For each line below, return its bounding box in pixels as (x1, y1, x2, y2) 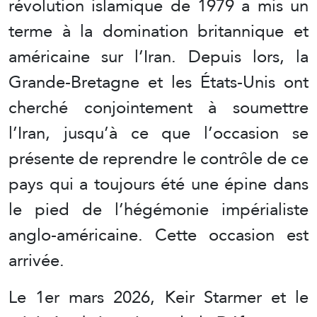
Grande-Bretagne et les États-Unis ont (8, 66, 309, 98)
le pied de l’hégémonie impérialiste (8, 193, 309, 226)
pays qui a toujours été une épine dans (8, 168, 309, 200)
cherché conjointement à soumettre (8, 91, 309, 124)
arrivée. (8, 244, 64, 277)
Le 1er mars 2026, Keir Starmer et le (8, 281, 309, 313)
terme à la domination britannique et (8, 15, 309, 47)
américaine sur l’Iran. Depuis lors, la (8, 40, 309, 73)
